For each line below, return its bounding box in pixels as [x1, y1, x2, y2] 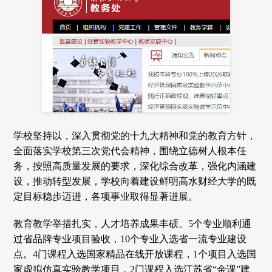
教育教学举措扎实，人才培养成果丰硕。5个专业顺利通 [13, 218, 252, 229]
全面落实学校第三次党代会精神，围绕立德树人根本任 [13, 145, 247, 156]
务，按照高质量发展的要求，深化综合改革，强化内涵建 [13, 160, 257, 171]
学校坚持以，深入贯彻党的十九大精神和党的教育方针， [13, 130, 257, 141]
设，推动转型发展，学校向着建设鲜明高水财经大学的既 [13, 175, 257, 186]
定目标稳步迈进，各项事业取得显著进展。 [13, 191, 199, 202]
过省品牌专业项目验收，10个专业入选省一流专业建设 [13, 233, 247, 244]
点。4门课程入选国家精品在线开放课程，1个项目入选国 [13, 248, 257, 259]
